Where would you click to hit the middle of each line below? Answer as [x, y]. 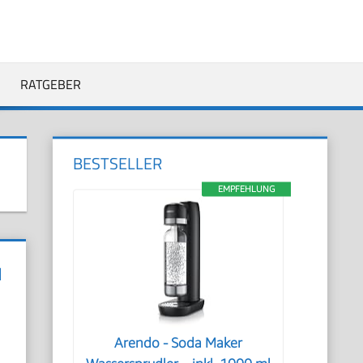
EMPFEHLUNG [246, 188]
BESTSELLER [118, 163]
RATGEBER [50, 84]
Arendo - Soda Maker [179, 343]
